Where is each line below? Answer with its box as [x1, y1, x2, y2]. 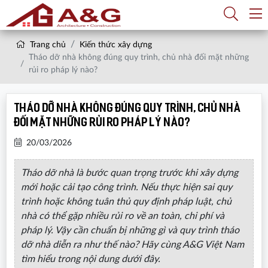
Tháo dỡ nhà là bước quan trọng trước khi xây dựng [20, 167, 238, 178]
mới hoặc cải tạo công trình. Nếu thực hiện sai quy [20, 182, 232, 192]
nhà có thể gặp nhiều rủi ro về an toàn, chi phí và [20, 211, 224, 221]
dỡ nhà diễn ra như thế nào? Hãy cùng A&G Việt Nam [20, 239, 244, 249]
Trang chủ [28, 41, 66, 49]
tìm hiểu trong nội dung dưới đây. [20, 254, 160, 264]
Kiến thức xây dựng [80, 41, 152, 49]
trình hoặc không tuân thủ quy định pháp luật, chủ [20, 196, 232, 206]
